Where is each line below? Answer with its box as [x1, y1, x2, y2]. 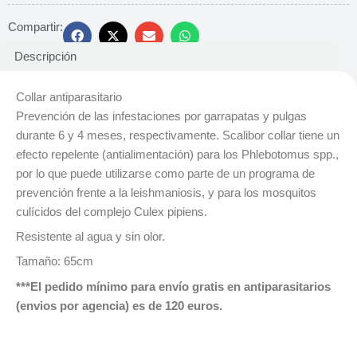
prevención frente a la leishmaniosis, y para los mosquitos [16, 186, 316, 199]
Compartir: [8, 21, 63, 33]
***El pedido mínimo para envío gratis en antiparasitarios [16, 280, 331, 293]
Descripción [14, 50, 76, 64]
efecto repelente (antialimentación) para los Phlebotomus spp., [16, 147, 339, 161]
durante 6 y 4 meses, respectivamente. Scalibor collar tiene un [16, 128, 339, 142]
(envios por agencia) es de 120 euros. [16, 299, 222, 312]
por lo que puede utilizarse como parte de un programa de [16, 167, 315, 180]
